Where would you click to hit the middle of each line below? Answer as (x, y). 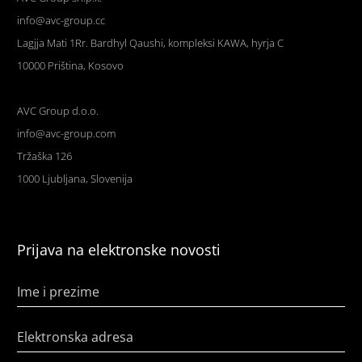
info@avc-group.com (66, 134)
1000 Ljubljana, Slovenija (74, 179)
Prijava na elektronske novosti (118, 250)
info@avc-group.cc (61, 21)
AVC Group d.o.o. (57, 111)
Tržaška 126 (44, 156)
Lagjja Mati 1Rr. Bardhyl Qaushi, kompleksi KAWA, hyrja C (150, 43)
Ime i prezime (58, 292)
